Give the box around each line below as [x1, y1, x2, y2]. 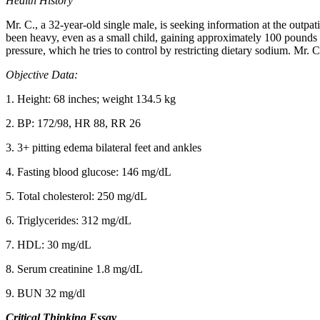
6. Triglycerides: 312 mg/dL [6, 214, 131, 226]
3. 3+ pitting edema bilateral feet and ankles [6, 141, 201, 154]
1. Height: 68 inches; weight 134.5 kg [6, 92, 176, 105]
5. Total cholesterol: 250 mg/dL [6, 189, 147, 202]
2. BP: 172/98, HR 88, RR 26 [6, 116, 141, 129]
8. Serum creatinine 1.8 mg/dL [6, 262, 143, 275]
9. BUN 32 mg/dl [6, 286, 85, 299]
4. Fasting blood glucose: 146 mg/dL [6, 165, 171, 178]
